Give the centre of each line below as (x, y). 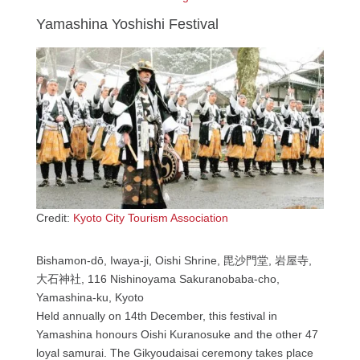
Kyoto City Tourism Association (150, 218)
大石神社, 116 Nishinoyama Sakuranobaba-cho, (157, 279)
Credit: (54, 218)
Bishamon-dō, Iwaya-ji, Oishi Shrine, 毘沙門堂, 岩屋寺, (174, 261)
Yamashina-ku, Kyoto (90, 298)
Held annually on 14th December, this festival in (156, 316)
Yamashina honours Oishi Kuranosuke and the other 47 (177, 335)
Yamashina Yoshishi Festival (127, 24)
